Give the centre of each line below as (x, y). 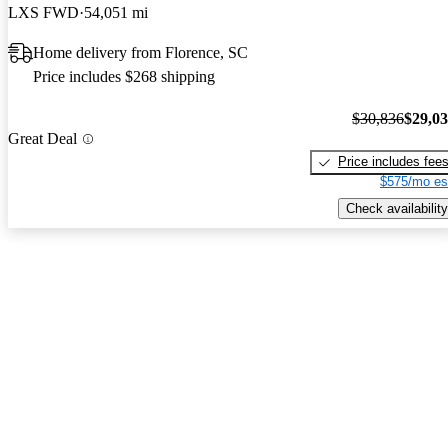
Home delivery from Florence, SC (140, 52)
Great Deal (42, 139)
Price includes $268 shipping (124, 76)
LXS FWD (43, 12)
